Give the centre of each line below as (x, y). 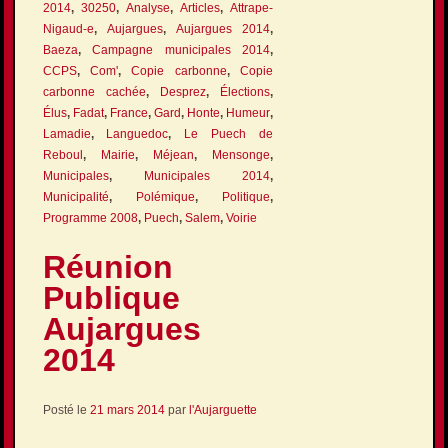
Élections (245, 91)
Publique (111, 298)
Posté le (66, 409)
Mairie (117, 154)
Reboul (62, 154)
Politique (246, 196)
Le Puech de (229, 133)
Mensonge (241, 154)
